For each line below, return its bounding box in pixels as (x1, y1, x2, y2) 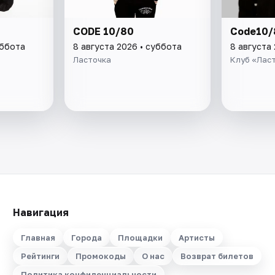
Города (71, 233, 102, 242)
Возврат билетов (180, 251, 254, 261)
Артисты (178, 233, 215, 242)
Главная (20, 233, 55, 242)
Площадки (117, 233, 163, 242)
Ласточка (73, 54, 112, 64)
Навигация (12, 206, 69, 219)
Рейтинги (20, 251, 60, 261)
